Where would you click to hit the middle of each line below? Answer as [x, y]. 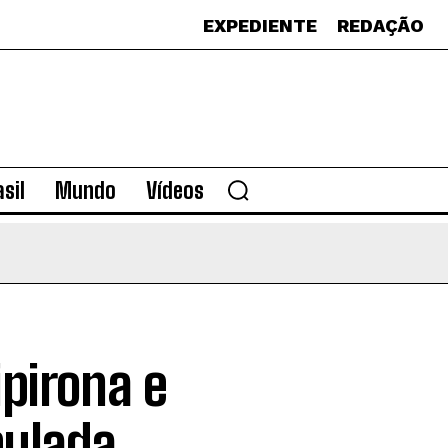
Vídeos [174, 190]
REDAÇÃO [380, 25]
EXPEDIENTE [260, 25]
